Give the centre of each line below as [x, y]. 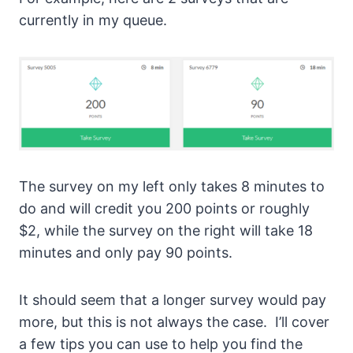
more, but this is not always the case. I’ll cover [174, 322]
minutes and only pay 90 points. [126, 253]
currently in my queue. [93, 20]
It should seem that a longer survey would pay [173, 300]
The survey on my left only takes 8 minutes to [172, 187]
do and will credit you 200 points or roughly [164, 209]
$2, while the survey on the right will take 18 [166, 231]
